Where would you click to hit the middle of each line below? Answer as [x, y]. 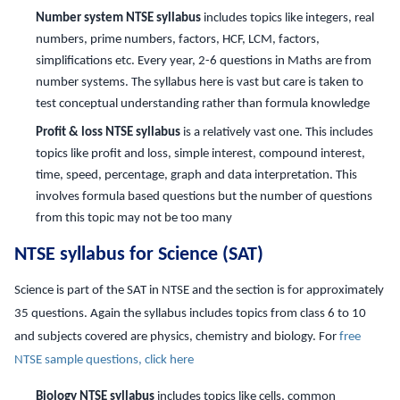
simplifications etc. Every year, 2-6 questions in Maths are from [204, 61]
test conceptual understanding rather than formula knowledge [203, 104]
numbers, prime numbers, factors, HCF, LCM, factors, [178, 39]
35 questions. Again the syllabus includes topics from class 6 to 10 [190, 313]
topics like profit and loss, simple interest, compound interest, [200, 154]
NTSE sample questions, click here [104, 360]
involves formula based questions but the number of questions [204, 196]
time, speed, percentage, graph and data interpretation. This [196, 175]
